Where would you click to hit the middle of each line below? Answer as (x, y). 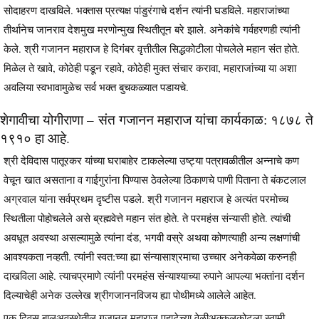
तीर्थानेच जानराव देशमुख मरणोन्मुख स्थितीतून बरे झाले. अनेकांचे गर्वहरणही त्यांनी (152, 30)
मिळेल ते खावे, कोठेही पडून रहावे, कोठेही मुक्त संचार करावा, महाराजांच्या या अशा (150, 68)
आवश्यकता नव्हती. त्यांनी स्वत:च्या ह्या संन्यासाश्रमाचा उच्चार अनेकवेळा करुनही (150, 257)
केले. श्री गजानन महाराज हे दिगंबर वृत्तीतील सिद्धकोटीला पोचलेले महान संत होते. (152, 49)
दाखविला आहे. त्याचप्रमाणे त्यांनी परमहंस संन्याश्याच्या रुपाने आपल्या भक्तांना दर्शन (154, 276)
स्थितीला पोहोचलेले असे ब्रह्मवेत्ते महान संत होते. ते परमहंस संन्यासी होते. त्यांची (147, 218)
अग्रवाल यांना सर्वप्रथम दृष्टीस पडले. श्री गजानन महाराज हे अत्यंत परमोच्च (146, 199)
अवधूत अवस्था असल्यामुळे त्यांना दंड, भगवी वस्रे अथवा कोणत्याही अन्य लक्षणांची (152, 237)
